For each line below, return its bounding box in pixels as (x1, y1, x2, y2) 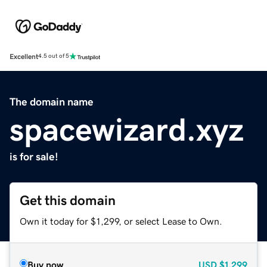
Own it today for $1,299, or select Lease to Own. (20, 216, 222, 226)
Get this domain (20, 193, 116, 207)
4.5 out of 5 (38, 53, 69, 60)
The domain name (10, 96, 94, 107)
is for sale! (10, 151, 58, 162)
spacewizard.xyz (10, 113, 244, 145)
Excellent (10, 52, 38, 60)
